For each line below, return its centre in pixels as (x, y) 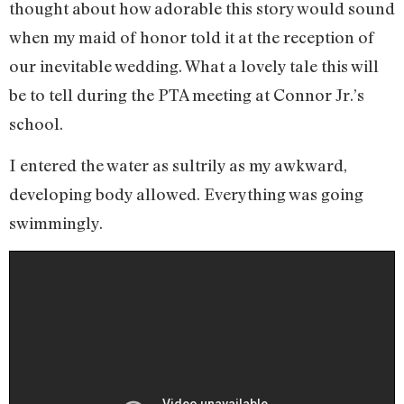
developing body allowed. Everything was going (186, 194)
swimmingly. (56, 223)
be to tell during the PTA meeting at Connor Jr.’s (187, 95)
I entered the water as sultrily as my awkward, (178, 165)
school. (36, 124)
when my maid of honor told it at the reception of (192, 37)
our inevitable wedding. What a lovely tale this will (194, 66)
